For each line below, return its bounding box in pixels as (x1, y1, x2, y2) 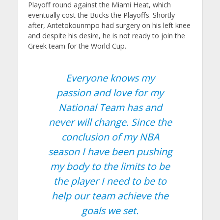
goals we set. (82, 203, 138, 217)
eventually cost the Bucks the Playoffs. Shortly (27, 10, 175, 20)
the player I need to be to (54, 174, 166, 188)
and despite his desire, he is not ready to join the (27, 30, 185, 40)
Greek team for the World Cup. (27, 41, 126, 51)
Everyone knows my (65, 71, 155, 84)
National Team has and (58, 100, 162, 114)
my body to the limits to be (50, 159, 170, 173)
